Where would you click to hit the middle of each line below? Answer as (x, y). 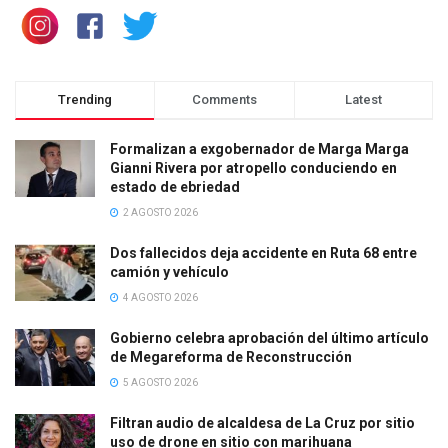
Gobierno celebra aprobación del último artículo (269, 337)
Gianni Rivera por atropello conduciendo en (253, 167)
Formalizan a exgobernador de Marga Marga (259, 148)
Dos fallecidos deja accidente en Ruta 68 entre (263, 252)
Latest (363, 99)
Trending (85, 99)
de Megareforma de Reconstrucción (231, 356)
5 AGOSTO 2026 (159, 382)
